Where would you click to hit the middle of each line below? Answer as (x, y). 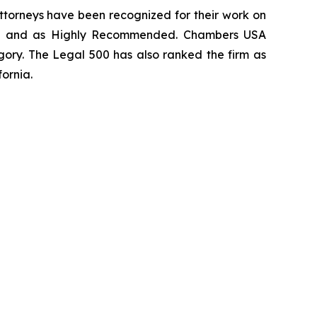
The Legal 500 (69, 55)
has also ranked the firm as (188, 55)
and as (28, 35)
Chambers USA (225, 35)
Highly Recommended (113, 35)
